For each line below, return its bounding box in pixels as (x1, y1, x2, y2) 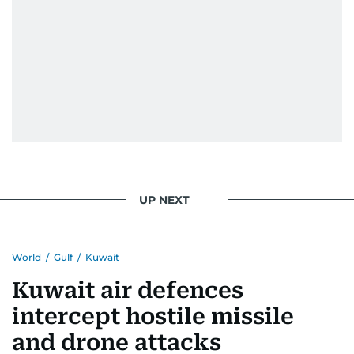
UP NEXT (139, 192, 190, 207)
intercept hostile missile (12, 303, 294, 330)
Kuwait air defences (12, 277, 243, 304)
